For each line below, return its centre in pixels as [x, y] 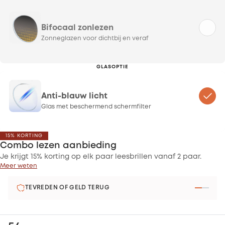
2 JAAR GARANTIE [53, 192]
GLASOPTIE [113, 67]
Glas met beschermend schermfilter [96, 107]
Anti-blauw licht [74, 96]
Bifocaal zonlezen [77, 28]
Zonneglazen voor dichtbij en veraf [95, 39]
